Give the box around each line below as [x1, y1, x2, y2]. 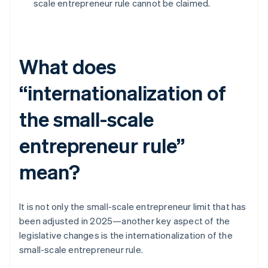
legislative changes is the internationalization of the [19, 229, 233, 242]
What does [19, 53, 117, 80]
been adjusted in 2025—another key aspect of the [19, 215, 230, 227]
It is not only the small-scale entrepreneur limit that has [19, 200, 246, 213]
